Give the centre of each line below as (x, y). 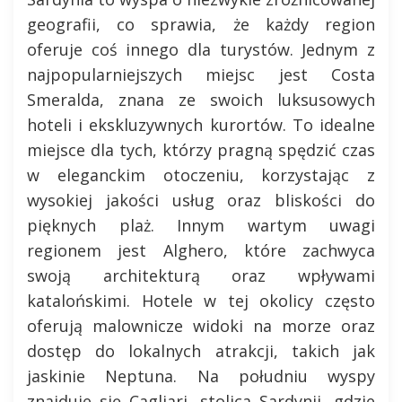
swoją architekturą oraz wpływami (201, 275)
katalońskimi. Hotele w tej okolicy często (201, 301)
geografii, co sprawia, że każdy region (201, 24)
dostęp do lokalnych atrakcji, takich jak (201, 351)
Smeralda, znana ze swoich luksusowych (201, 100)
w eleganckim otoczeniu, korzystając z (201, 175)
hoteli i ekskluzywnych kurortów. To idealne (201, 125)
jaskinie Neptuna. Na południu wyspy (201, 376)
